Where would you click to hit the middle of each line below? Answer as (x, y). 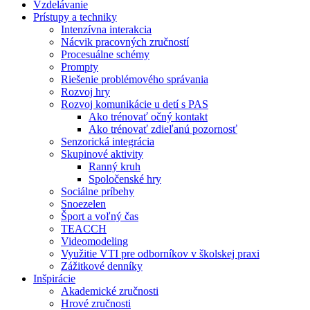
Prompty (80, 67)
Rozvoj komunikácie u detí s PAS (135, 104)
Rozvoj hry (85, 92)
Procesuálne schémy (105, 54)
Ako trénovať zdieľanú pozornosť (163, 129)
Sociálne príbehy (98, 191)
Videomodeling (94, 241)
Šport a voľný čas (100, 216)
